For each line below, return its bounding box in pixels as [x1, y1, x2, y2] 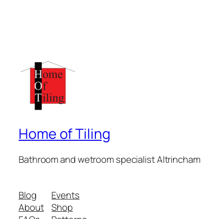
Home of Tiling [19, 124, 110, 144]
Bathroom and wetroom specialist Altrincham [19, 153, 200, 166]
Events [51, 189, 80, 202]
